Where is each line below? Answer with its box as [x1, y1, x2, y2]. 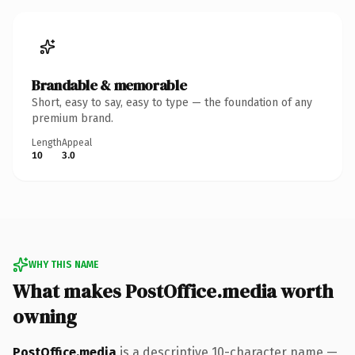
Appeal [62, 136, 92, 148]
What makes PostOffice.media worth [13, 277, 334, 304]
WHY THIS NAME [29, 258, 98, 270]
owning [13, 303, 77, 330]
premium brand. [32, 111, 113, 125]
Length [32, 136, 62, 148]
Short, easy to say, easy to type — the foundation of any [32, 95, 312, 109]
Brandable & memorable [32, 74, 187, 95]
